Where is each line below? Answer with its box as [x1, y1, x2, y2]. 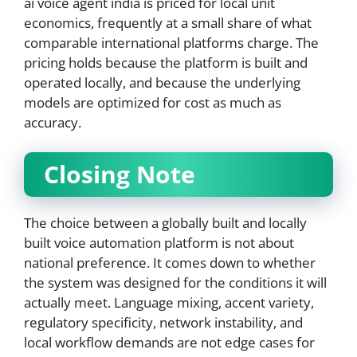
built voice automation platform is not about [24, 233, 294, 253]
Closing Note [44, 158, 195, 191]
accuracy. [24, 112, 81, 131]
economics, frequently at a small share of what [24, 13, 312, 32]
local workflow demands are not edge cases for [24, 333, 315, 352]
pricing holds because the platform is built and [24, 53, 308, 72]
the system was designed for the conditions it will [24, 273, 327, 292]
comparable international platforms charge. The [24, 33, 319, 52]
